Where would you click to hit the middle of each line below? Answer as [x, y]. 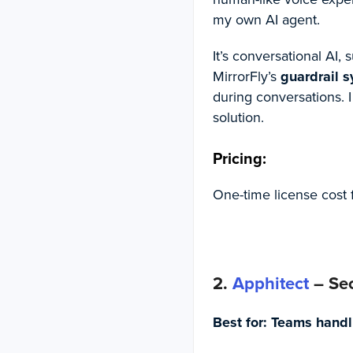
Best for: [240, 322]
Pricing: [241, 158]
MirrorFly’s [244, 76]
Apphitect [270, 283]
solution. [240, 117]
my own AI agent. [268, 19]
